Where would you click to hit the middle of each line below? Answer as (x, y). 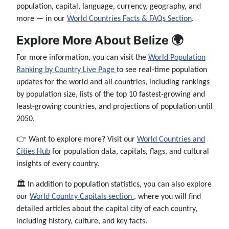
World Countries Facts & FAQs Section (129, 19)
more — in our (42, 19)
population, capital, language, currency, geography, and (109, 7)
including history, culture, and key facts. (82, 222)
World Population (177, 58)
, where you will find (167, 197)
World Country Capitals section (82, 197)
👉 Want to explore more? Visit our (77, 140)
